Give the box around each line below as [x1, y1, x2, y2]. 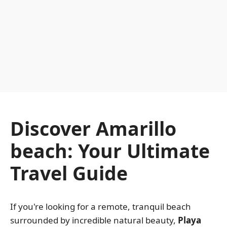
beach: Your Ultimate [10, 138, 210, 164]
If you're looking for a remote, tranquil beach [10, 200, 191, 212]
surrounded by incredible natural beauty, [10, 214, 178, 226]
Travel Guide [10, 160, 128, 186]
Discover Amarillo [10, 116, 176, 141]
